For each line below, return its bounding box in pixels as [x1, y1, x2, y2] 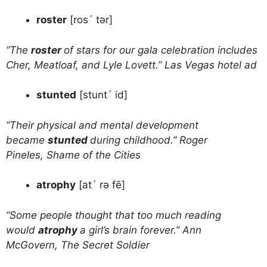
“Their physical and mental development [6, 119, 198, 131]
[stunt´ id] [76, 89, 131, 101]
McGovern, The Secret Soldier [6, 238, 150, 251]
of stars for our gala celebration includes [64, 44, 257, 56]
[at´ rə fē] [76, 179, 128, 191]
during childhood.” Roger [90, 133, 207, 146]
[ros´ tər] [67, 14, 116, 26]
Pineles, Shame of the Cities [6, 148, 141, 161]
